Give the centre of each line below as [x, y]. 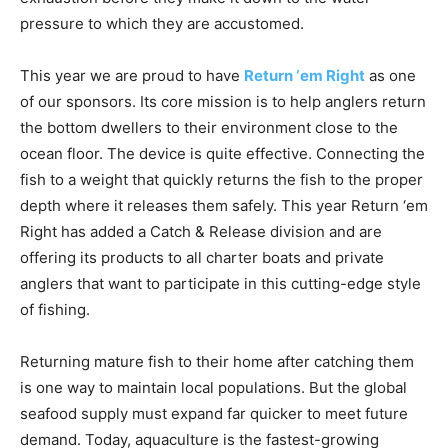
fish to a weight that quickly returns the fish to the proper [221, 124]
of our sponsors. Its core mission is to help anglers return [223, 46]
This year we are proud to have [132, 20]
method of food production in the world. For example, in [216, 410]
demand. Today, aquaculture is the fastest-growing [199, 384]
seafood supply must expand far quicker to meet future [214, 358]
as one [390, 20]
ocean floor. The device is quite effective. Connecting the [222, 98]
